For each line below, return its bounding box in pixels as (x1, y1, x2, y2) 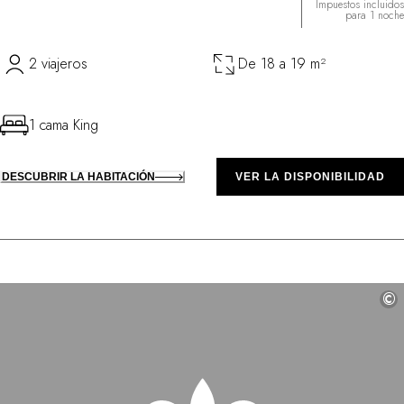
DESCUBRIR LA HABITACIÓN (2, 170, 155, 184)
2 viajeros (29, 53, 87, 75)
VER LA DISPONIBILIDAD (235, 170, 385, 184)
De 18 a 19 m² (238, 53, 326, 75)
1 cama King (29, 115, 98, 136)
